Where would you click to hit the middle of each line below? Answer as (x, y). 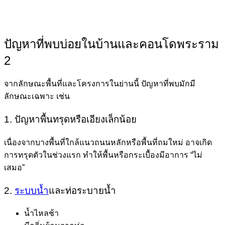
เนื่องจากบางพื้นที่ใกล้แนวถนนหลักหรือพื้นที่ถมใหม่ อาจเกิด (108, 142)
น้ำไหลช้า (41, 213)
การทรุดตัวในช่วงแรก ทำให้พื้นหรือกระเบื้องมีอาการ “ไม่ (103, 155)
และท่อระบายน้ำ (82, 190)
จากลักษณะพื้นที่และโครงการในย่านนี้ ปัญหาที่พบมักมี (100, 84)
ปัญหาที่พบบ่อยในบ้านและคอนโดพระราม (111, 44)
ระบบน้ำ (32, 190)
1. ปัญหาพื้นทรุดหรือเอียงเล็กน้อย (70, 120)
